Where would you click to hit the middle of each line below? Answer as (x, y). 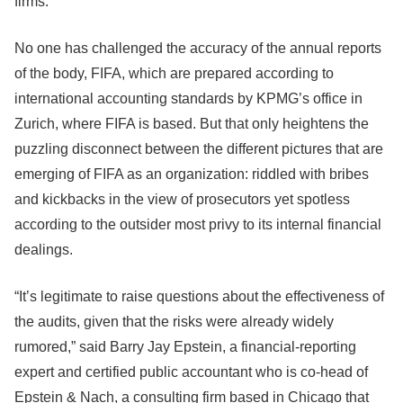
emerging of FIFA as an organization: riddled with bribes (192, 174)
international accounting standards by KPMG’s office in (188, 99)
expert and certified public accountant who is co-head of (191, 372)
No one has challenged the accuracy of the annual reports (198, 48)
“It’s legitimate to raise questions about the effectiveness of (199, 296)
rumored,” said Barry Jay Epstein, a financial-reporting (185, 347)
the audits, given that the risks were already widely (174, 322)
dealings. (44, 250)
